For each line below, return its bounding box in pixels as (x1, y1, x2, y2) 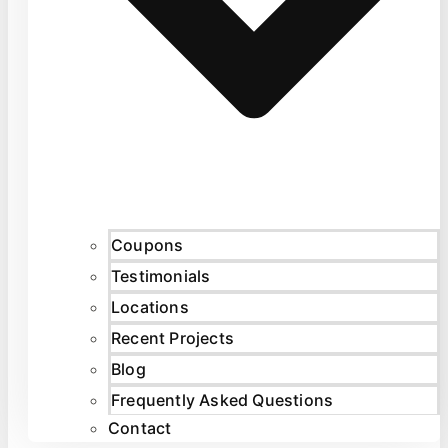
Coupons (111, 234, 184, 255)
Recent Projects (111, 327, 234, 348)
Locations (111, 296, 189, 317)
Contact (108, 417, 172, 438)
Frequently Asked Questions (111, 389, 334, 410)
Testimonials (111, 265, 211, 286)
